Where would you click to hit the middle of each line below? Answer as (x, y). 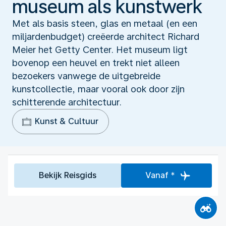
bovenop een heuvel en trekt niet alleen (96, 63)
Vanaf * (160, 175)
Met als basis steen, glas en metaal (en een (105, 23)
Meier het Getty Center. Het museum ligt (100, 49)
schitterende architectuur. (67, 102)
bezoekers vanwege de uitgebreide (86, 76)
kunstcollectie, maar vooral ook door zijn (98, 89)
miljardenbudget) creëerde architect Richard (106, 36)
